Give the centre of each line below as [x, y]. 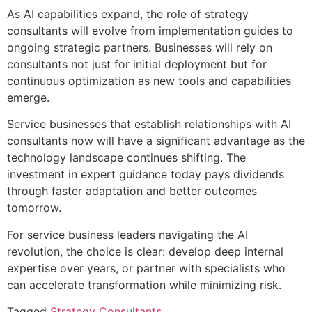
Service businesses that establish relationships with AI [149, 124]
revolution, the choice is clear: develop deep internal [145, 251]
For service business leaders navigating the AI [127, 234]
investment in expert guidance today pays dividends [146, 174]
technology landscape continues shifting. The [126, 158]
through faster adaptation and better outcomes [132, 191]
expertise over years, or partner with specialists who [146, 268]
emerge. [28, 97]
